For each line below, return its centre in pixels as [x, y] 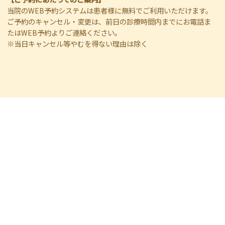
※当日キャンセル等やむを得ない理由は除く [78, 43]
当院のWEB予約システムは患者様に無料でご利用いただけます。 [110, 10]
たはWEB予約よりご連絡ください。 [65, 32]
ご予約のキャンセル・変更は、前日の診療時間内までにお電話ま [109, 21]
